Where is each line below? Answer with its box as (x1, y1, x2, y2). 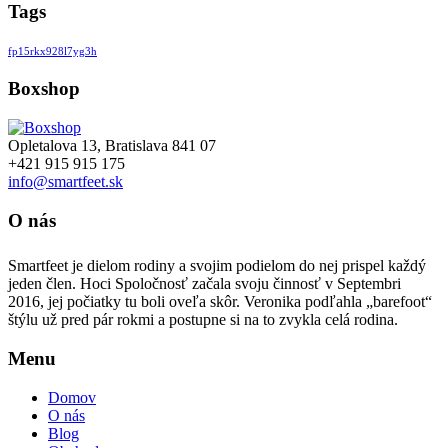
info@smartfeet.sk (8, 172, 123, 190)
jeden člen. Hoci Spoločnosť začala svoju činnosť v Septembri (8, 275, 401, 293)
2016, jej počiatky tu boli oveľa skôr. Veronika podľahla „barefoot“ (8, 293, 432, 311)
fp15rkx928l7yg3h (8, 46, 97, 58)
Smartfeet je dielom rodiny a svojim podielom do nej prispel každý (8, 257, 426, 275)
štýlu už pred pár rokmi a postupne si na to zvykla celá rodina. (8, 311, 398, 329)
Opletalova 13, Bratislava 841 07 (8, 136, 216, 154)
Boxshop (8, 78, 80, 100)
